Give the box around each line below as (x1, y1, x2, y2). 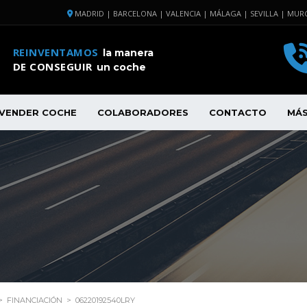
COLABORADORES (97, 107, 188, 119)
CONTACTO (209, 107, 267, 119)
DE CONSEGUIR (12, 60, 96, 73)
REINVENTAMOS (12, 45, 102, 59)
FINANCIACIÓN (7, 295, 62, 306)
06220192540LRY (75, 295, 135, 306)
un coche (97, 61, 147, 73)
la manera (103, 47, 154, 59)
